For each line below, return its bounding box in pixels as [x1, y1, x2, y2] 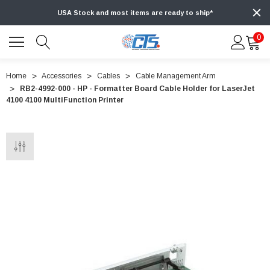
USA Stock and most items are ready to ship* [57, 9, 213, 17]
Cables [97, 72, 120, 81]
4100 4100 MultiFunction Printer [6, 96, 124, 105]
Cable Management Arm [136, 72, 216, 81]
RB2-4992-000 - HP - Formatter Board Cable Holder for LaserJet [20, 84, 255, 93]
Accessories [42, 72, 81, 81]
